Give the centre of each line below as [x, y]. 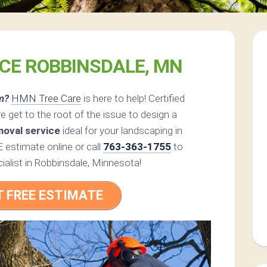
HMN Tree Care [46, 99]
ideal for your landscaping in [121, 131]
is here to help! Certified [133, 99]
